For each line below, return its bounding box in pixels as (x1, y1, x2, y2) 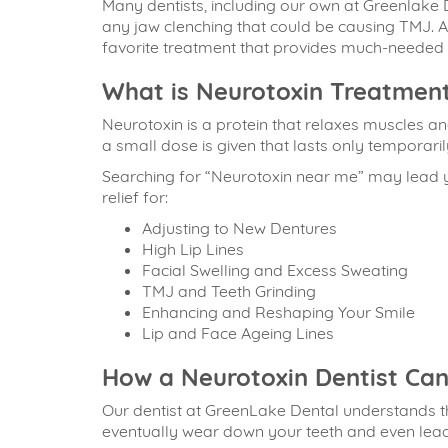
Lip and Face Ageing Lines (142, 323, 334, 343)
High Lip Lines (142, 239, 244, 259)
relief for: (102, 187, 168, 207)
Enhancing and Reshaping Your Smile (142, 302, 415, 322)
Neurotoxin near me (211, 166, 358, 186)
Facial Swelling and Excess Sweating (142, 260, 408, 280)
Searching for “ (102, 166, 211, 186)
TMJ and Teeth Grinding (142, 281, 316, 301)
